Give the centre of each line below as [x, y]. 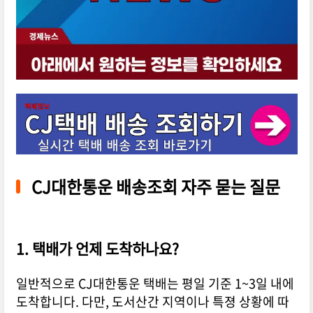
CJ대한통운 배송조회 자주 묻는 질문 [155, 187]
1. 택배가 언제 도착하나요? [97, 249]
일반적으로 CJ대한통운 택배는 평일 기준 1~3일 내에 [155, 284]
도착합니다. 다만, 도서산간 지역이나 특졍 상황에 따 [152, 302]
